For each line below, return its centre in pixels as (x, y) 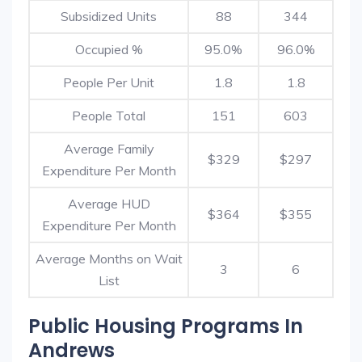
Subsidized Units (109, 16)
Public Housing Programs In (166, 326)
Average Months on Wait (109, 259)
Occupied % (109, 49)
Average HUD (109, 204)
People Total (109, 116)
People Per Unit (109, 82)
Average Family (109, 149)
